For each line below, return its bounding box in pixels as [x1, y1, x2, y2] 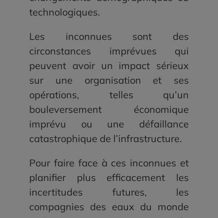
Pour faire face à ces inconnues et [29, 157, 189, 169]
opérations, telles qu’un [29, 89, 189, 101]
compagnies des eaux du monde [29, 200, 189, 213]
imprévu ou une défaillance [29, 118, 189, 130]
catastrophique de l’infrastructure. [29, 132, 182, 145]
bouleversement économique [29, 103, 189, 116]
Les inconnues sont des [29, 30, 189, 43]
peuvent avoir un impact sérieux [29, 59, 189, 72]
